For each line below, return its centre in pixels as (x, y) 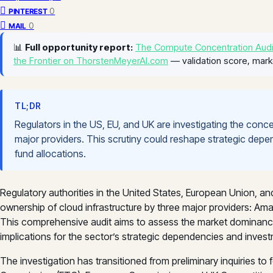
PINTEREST (28, 11)
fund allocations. (50, 154)
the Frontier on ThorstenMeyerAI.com (91, 60)
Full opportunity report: (79, 47)
